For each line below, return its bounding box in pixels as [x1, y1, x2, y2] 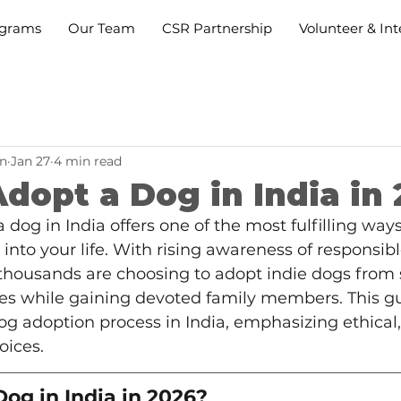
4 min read [54, 152, 122, 169]
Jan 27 [11, 152, 50, 169]
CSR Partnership [161, 20, 272, 37]
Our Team [67, 20, 135, 37]
